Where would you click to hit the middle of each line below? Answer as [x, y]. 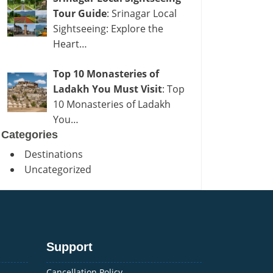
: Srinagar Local [142, 13]
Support [69, 247]
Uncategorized [58, 169]
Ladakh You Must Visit [108, 89]
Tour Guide [80, 13]
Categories [30, 135]
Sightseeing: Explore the [108, 29]
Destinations [54, 154]
